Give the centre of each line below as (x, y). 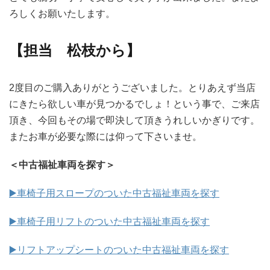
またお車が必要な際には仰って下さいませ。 (105, 137)
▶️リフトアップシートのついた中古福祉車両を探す (119, 250)
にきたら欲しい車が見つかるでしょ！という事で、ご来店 (134, 104)
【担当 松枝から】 (75, 51)
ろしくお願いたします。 (62, 14)
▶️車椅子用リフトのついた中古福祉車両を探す (109, 222)
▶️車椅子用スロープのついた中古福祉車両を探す (114, 193)
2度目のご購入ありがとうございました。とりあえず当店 (132, 88)
